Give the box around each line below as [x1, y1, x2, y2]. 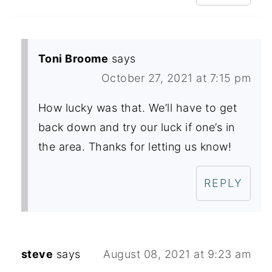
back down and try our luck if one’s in [38, 121, 235, 134]
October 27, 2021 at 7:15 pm [101, 72, 251, 85]
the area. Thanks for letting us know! [38, 140, 232, 154]
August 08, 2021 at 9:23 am [103, 248, 251, 261]
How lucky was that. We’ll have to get [38, 101, 237, 115]
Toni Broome [38, 52, 109, 66]
